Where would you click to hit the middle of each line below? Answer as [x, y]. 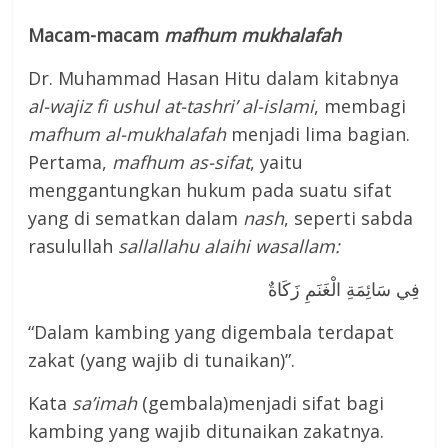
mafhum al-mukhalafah [127, 134]
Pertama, [70, 162]
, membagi [360, 106]
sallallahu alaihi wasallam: [229, 246]
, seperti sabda [349, 218]
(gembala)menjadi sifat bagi [263, 403]
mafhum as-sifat [181, 162]
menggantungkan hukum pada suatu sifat [210, 190]
